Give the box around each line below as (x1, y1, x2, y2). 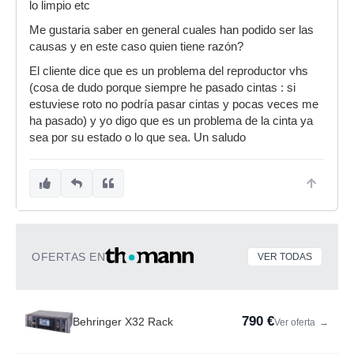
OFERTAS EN (32, 250, 105, 263)
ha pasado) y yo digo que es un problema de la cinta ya (29, 115, 313, 127)
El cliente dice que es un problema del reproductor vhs (29, 65, 308, 77)
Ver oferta (274, 317, 318, 328)
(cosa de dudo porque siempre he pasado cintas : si (29, 81, 296, 94)
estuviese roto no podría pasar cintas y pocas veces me (29, 98, 318, 111)
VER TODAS (258, 251, 312, 262)
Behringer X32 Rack (73, 315, 173, 328)
